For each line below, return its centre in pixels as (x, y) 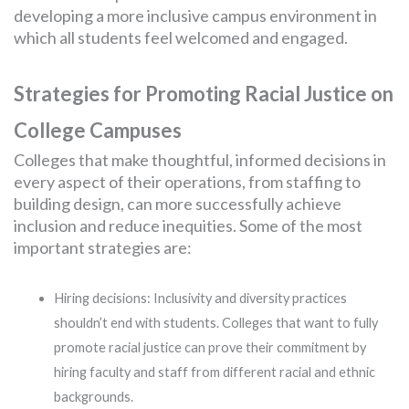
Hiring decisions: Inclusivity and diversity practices (200, 298)
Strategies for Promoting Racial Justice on (204, 94)
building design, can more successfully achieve (178, 204)
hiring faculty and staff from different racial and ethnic (214, 372)
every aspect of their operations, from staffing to (187, 182)
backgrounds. (93, 397)
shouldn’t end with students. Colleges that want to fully (215, 323)
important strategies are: (103, 247)
